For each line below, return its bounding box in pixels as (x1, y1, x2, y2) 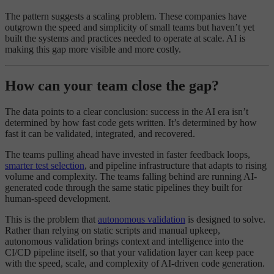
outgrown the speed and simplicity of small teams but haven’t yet (5, 21, 254, 32)
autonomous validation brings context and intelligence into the (5, 236, 243, 247)
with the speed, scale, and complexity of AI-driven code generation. (5, 258, 265, 269)
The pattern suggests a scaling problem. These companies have (5, 10, 246, 21)
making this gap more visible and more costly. (5, 43, 181, 54)
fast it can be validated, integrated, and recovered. (5, 128, 195, 139)
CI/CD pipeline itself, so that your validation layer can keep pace (5, 247, 254, 258)
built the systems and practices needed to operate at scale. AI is (5, 32, 245, 43)
